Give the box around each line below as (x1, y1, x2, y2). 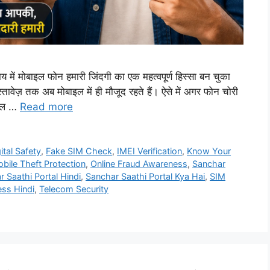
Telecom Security (39, 184, 108, 195)
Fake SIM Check (46, 146, 113, 157)
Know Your (187, 146, 231, 157)
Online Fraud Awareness (90, 159, 187, 169)
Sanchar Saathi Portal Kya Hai (86, 171, 205, 182)
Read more (20, 101, 73, 113)
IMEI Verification (117, 146, 183, 157)
